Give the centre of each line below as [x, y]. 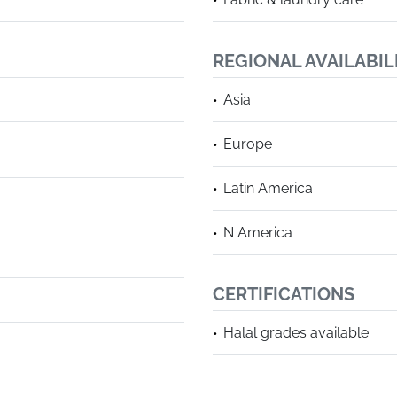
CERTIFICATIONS [284, 294]
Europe [248, 144]
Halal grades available [296, 333]
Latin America [268, 188]
